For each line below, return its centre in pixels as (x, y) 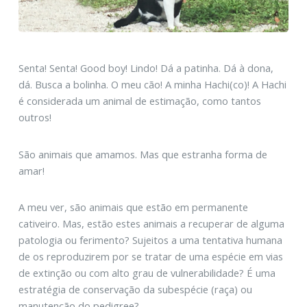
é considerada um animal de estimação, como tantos (139, 101)
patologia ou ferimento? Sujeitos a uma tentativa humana (150, 240)
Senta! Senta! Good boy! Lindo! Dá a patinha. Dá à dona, (146, 68)
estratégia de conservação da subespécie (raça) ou (135, 289)
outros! (35, 118)
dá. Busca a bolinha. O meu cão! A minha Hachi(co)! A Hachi (152, 85)
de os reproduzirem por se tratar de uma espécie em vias (150, 256)
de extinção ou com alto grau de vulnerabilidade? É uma (147, 273)
